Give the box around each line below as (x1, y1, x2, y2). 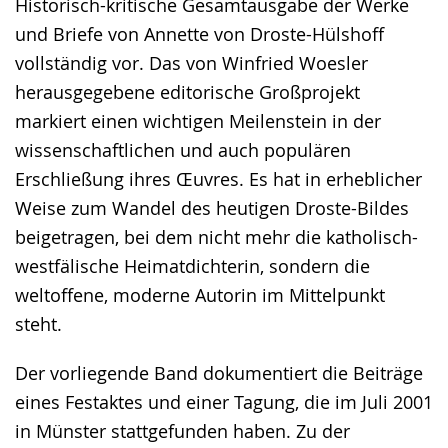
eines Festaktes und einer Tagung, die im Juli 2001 (15, 390, 433, 415)
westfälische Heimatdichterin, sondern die (15, 254, 370, 279)
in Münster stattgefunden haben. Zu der (15, 419, 350, 444)
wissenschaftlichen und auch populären (15, 138, 351, 163)
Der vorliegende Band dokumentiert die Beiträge (15, 361, 423, 386)
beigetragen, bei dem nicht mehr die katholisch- (15, 225, 418, 250)
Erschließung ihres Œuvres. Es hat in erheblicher (15, 167, 422, 192)
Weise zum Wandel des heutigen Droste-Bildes (15, 196, 409, 221)
